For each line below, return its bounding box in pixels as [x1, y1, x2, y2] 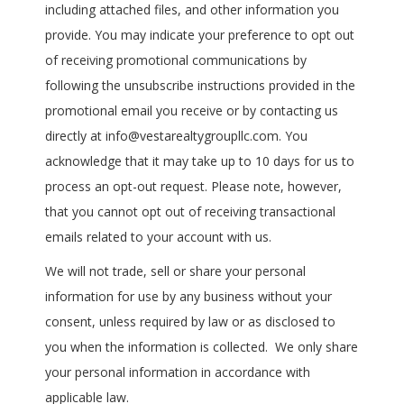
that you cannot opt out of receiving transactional [45, 203, 335, 221]
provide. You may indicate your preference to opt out [45, 26, 354, 44]
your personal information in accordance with [45, 363, 310, 381]
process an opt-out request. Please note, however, [45, 178, 342, 196]
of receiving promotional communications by [45, 51, 307, 69]
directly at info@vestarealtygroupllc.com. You [45, 127, 308, 145]
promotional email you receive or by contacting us [45, 102, 338, 120]
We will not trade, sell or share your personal [45, 262, 306, 280]
